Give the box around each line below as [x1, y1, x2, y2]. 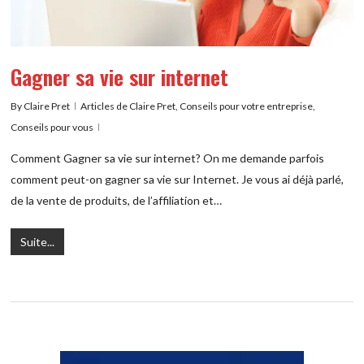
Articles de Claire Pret [80, 100, 176, 113]
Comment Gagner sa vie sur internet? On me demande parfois [11, 151, 325, 166]
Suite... [20, 235, 55, 249]
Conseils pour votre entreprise [180, 100, 314, 113]
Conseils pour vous [11, 121, 94, 134]
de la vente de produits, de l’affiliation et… [11, 193, 223, 208]
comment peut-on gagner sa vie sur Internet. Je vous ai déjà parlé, [11, 172, 344, 187]
